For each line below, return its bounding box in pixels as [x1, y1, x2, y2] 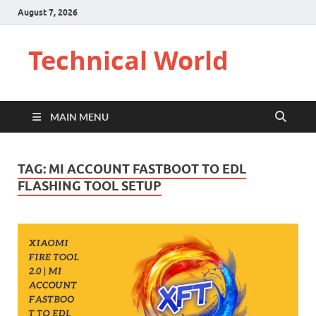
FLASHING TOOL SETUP [18, 178, 162, 193]
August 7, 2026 [18, 6, 78, 18]
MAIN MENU [50, 111, 109, 123]
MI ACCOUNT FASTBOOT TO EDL [49, 162, 246, 176]
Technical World [28, 43, 229, 78]
